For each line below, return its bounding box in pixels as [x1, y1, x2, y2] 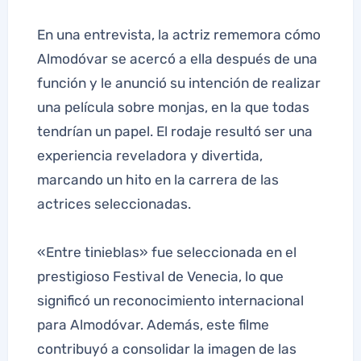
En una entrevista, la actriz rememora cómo [36, 26, 321, 43]
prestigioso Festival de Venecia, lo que [36, 268, 284, 284]
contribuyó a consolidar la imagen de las [36, 340, 297, 357]
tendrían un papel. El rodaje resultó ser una [36, 122, 313, 139]
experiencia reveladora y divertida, [36, 147, 263, 164]
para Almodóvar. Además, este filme [36, 316, 269, 333]
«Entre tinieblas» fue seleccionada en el [36, 243, 297, 260]
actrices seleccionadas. [36, 195, 191, 212]
